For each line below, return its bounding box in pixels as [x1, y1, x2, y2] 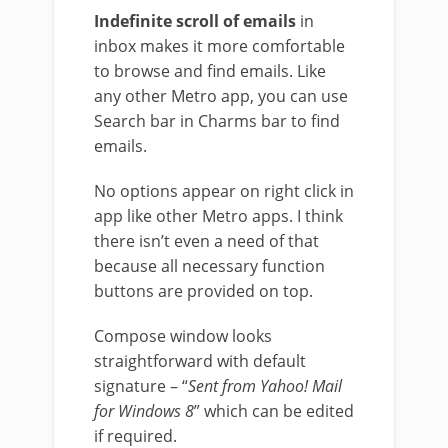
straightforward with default [94, 350, 306, 373]
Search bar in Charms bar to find [94, 110, 340, 133]
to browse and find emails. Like [94, 60, 326, 83]
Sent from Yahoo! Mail [188, 375, 342, 398]
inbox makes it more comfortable [94, 35, 345, 58]
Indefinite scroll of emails [94, 10, 296, 33]
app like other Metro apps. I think [94, 205, 343, 228]
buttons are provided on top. [94, 280, 313, 303]
